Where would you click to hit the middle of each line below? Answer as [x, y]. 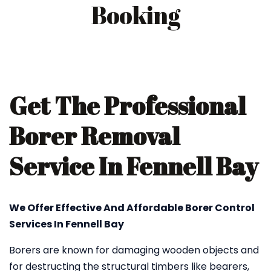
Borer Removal [94, 136]
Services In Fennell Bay [67, 224]
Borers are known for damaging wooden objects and [134, 250]
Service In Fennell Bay [134, 166]
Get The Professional [127, 106]
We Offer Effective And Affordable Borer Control [132, 208]
